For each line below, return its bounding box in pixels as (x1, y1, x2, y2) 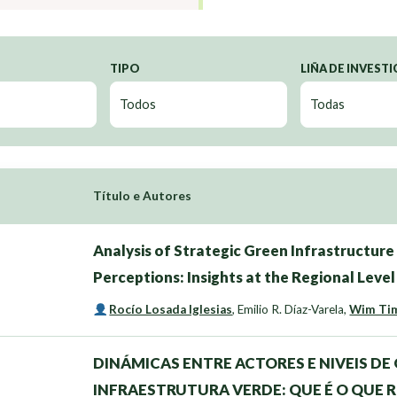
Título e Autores (93, 189, 191, 204)
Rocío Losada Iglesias (109, 302, 233, 317)
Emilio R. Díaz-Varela (237, 302, 345, 317)
